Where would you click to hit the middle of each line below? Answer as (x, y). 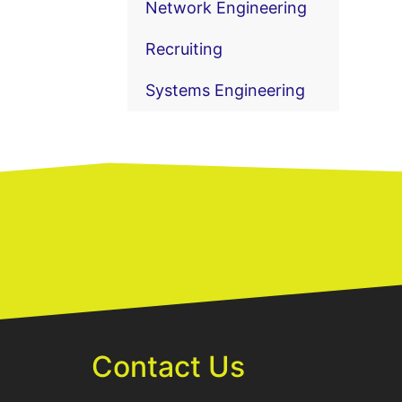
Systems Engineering (225, 90)
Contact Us (168, 367)
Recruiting (184, 48)
